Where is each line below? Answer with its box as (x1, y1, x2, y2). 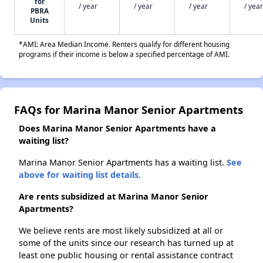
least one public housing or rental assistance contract (19, 249, 233, 261)
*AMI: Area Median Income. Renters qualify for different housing (19, 39, 230, 49)
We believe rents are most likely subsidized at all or (19, 225, 223, 237)
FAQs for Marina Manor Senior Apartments (14, 102, 243, 117)
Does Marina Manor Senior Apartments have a (19, 123, 216, 134)
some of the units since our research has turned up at (19, 237, 234, 249)
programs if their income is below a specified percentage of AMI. (19, 49, 230, 59)
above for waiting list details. (19, 169, 141, 181)
